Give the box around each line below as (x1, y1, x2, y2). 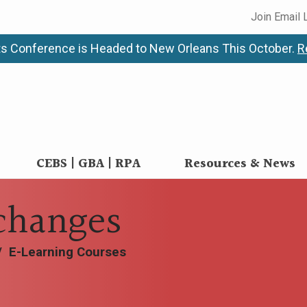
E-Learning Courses (9, 245, 126, 260)
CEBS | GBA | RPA (36, 154, 141, 174)
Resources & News (184, 154, 296, 174)
